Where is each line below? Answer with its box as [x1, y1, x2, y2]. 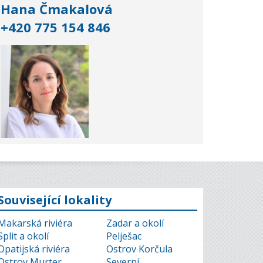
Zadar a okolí [106, 217, 164, 230]
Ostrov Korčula [106, 242, 173, 255]
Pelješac [106, 230, 141, 242]
